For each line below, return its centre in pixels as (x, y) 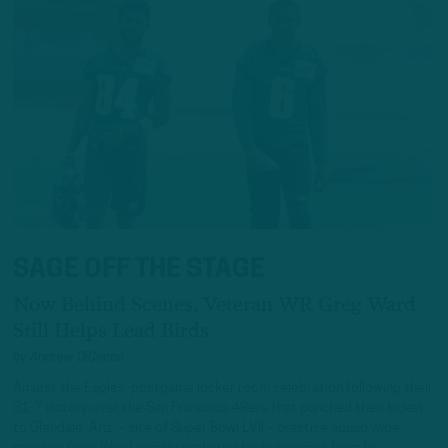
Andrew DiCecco (77, 358)
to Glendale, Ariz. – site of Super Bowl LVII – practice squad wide (206, 428)
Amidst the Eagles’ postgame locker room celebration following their (223, 388)
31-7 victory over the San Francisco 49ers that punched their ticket (218, 408)
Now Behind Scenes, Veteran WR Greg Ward (214, 305)
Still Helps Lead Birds (111, 331)
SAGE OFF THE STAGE (139, 271)
